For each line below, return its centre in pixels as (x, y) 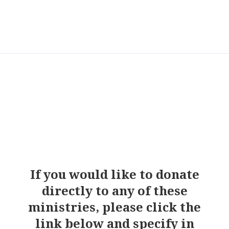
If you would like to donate (114, 174)
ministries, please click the (114, 207)
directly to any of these (114, 191)
